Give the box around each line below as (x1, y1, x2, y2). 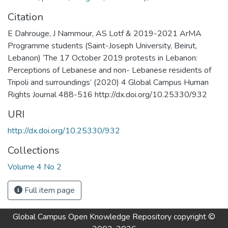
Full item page (22, 185, 75, 196)
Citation (8, 10, 43, 24)
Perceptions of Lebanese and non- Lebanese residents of (8, 65, 211, 76)
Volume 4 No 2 (8, 161, 62, 173)
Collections (8, 144, 60, 158)
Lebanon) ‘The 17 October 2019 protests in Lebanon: (8, 52, 197, 64)
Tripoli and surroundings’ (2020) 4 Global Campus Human (8, 77, 209, 89)
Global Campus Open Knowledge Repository (13, 211, 172, 223)
